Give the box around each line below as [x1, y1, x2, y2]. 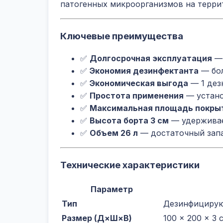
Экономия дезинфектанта [90, 66, 199, 76]
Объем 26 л [90, 128, 138, 138]
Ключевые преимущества [60, 30, 183, 42]
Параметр [90, 184, 133, 194]
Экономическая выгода [90, 78, 188, 89]
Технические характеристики [60, 159, 200, 171]
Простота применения [90, 91, 184, 101]
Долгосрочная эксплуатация [90, 53, 212, 64]
